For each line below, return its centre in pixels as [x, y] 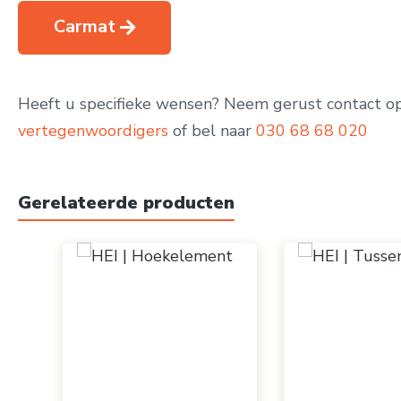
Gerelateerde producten [126, 203]
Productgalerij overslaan [143, 234]
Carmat [85, 26]
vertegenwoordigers [93, 131]
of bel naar [212, 131]
